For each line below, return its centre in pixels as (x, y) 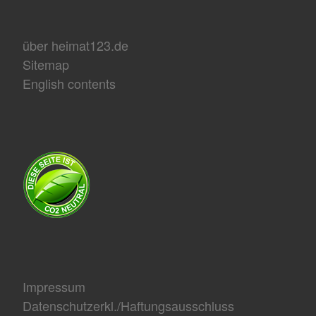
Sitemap (45, 64)
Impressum (54, 286)
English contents (69, 83)
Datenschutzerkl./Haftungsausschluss (128, 305)
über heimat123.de (75, 45)
